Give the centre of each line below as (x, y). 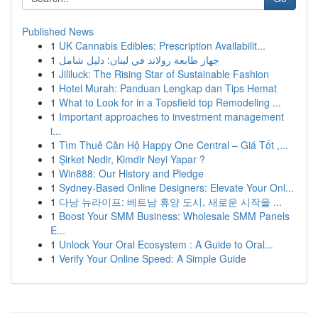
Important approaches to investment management (171, 116)
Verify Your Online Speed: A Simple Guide (153, 258)
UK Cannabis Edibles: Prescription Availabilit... (162, 45)
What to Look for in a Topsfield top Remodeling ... (170, 102)
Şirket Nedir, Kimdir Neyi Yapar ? (132, 159)
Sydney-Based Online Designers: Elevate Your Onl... (176, 187)
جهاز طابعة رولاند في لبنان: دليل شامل (139, 60)
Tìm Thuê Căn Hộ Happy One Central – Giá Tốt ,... (174, 145)
